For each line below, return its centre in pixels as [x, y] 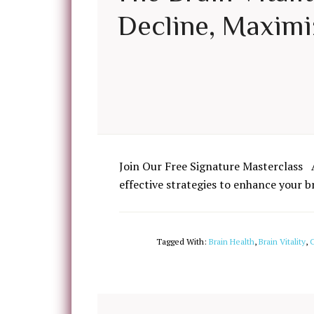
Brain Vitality [282, 241]
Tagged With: [183, 241]
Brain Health [232, 241]
